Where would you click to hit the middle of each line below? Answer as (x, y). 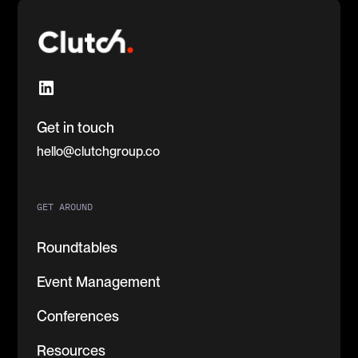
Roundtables (78, 248)
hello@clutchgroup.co (99, 152)
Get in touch (76, 128)
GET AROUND (65, 207)
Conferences (78, 316)
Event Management (99, 282)
